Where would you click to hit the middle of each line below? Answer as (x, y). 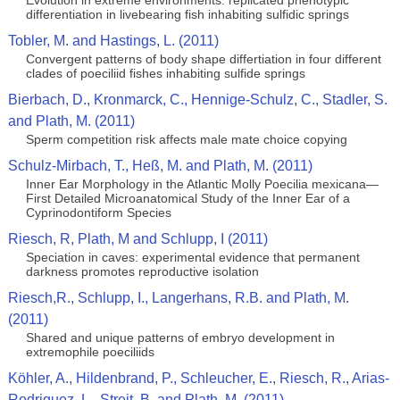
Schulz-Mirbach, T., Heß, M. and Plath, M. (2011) (160, 166)
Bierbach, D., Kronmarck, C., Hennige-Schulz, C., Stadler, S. (197, 100)
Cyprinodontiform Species (98, 212)
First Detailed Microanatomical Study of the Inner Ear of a (187, 198)
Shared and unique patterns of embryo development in (180, 337)
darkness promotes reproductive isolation (142, 271)
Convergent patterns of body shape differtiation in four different (203, 59)
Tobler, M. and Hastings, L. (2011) (113, 41)
